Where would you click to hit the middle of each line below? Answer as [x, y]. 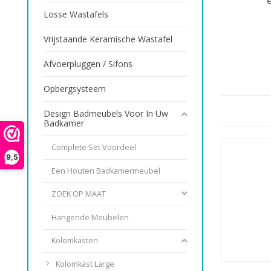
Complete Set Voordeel [94, 147]
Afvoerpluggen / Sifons [88, 64]
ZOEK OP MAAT [79, 194]
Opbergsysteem [75, 88]
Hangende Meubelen [90, 217]
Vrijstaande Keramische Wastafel [108, 39]
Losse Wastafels [76, 14]
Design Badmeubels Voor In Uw [106, 113]
